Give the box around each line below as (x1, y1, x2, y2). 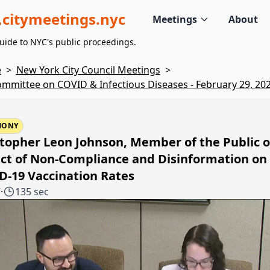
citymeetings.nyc (2, 8, 125, 29)
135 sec (14, 185, 49, 198)
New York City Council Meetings (16, 63, 160, 77)
